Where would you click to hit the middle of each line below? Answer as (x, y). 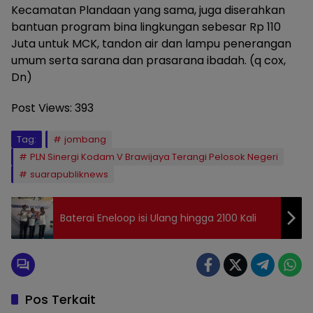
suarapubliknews (69, 175)
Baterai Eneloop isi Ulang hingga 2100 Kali (158, 218)
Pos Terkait (60, 300)
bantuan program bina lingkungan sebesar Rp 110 (146, 27)
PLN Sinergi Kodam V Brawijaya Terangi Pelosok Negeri (154, 157)
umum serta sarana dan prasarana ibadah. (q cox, (148, 61)
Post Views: (42, 108)
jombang (85, 140)
